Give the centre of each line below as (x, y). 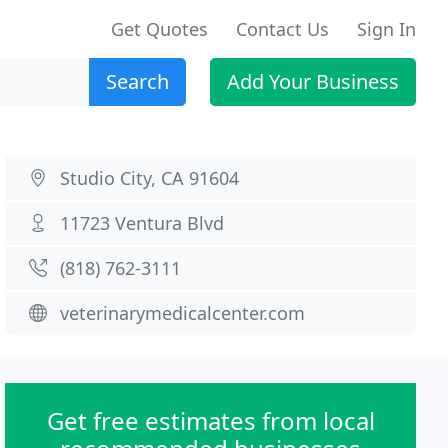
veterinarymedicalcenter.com (183, 313)
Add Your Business (313, 81)
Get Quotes (159, 29)
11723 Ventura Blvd (142, 223)
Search (137, 81)
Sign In (386, 29)
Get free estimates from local (210, 420)
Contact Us (282, 29)
